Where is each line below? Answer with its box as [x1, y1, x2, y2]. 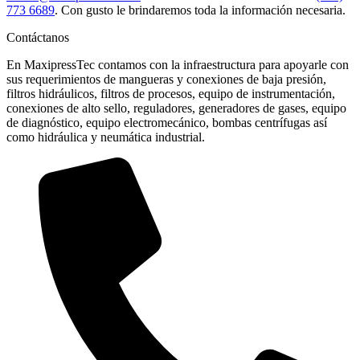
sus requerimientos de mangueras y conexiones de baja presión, [6, 72, 326, 87]
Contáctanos [6, 31, 69, 45]
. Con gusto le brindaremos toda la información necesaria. [55, 3, 346, 18]
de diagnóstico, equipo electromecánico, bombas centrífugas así [6, 116, 327, 130]
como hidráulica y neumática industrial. [6, 130, 205, 145]
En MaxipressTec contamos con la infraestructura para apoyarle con [6, 58, 349, 72]
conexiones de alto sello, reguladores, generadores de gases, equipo [6, 101, 346, 116]
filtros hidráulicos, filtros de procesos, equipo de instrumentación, [6, 87, 335, 101]
